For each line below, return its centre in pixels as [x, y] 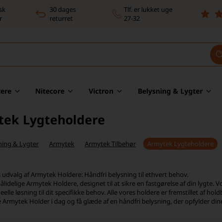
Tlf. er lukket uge [148, 9]
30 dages [62, 9]
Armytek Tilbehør [111, 144]
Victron [101, 91]
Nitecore [50, 91]
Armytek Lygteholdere [181, 144]
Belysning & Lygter [170, 91]
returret [61, 18]
